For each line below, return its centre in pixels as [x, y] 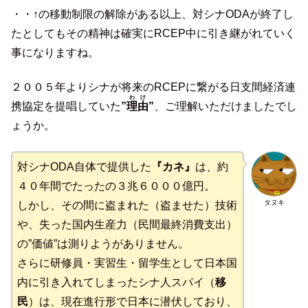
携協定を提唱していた [66, 107]
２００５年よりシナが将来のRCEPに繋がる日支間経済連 [153, 87]
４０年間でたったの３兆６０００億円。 [116, 186]
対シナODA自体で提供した [84, 166]
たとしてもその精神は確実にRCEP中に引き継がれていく [153, 33]
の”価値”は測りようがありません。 [103, 243]
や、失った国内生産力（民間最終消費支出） [127, 224]
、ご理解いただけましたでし [225, 107]
